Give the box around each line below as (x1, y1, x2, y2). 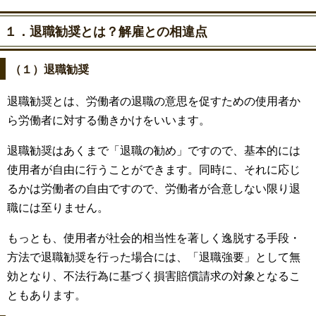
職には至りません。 (7, 200, 109, 215)
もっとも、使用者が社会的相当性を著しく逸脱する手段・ (7, 230, 300, 245)
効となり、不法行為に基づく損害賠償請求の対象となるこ (7, 268, 300, 284)
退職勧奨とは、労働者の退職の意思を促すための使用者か (7, 93, 300, 109)
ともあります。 (7, 287, 86, 303)
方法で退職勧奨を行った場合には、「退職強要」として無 (7, 249, 300, 265)
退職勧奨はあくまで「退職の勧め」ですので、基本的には (7, 142, 300, 158)
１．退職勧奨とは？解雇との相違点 (4, 22, 207, 41)
